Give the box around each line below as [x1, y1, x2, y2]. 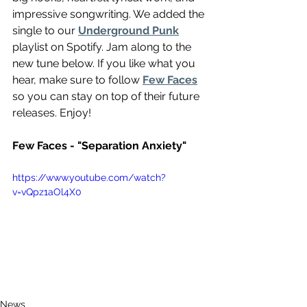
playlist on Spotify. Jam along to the [12, 40, 194, 54]
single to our [12, 24, 78, 38]
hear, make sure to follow [12, 73, 143, 87]
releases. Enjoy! [12, 106, 91, 120]
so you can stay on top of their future [12, 90, 202, 103]
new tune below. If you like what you [12, 57, 198, 71]
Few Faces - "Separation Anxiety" [12, 139, 186, 153]
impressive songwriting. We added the [12, 8, 207, 21]
